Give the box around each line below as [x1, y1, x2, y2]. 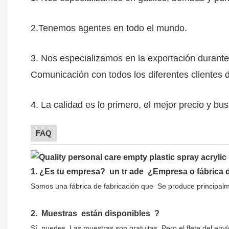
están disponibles [79, 209, 152, 218]
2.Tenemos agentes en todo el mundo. [31, 23, 187, 34]
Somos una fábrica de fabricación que [31, 182, 155, 191]
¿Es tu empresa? [39, 167, 107, 176]
